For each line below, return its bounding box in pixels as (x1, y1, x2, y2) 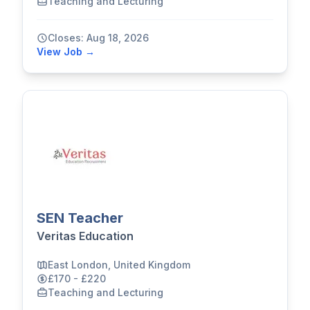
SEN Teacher (37, 210, 123, 227)
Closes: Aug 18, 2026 (48, 32, 149, 44)
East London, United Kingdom (48, 259, 190, 271)
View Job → (37, 46, 95, 58)
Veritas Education (37, 229, 134, 244)
